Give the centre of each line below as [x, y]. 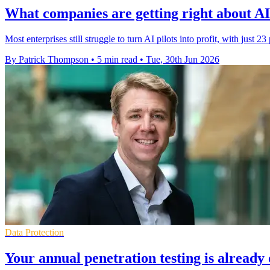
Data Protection [34, 233]
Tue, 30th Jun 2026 [183, 60]
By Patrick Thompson [47, 60]
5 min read [117, 60]
